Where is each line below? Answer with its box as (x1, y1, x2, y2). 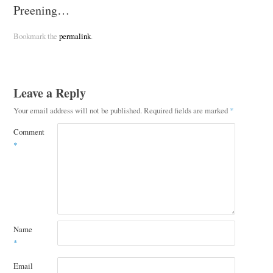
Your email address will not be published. (13, 105, 142, 116)
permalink (58, 30, 91, 42)
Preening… (13, 1, 69, 18)
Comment (13, 126, 44, 138)
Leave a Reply (13, 84, 86, 102)
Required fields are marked (143, 105, 230, 116)
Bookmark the (13, 30, 59, 42)
